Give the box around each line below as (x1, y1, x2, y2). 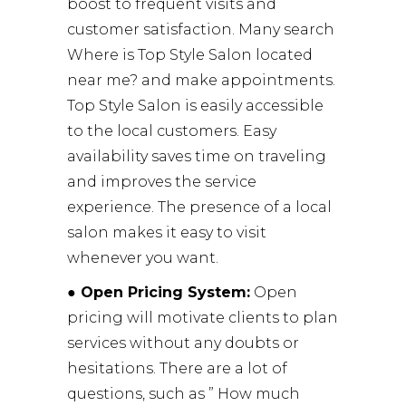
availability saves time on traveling (67, 147, 326, 165)
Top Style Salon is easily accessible (67, 96, 324, 114)
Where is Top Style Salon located (67, 45, 313, 63)
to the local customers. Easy (67, 121, 276, 140)
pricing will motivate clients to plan (67, 308, 338, 326)
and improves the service (67, 172, 256, 190)
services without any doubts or (67, 333, 299, 352)
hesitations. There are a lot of (67, 359, 287, 377)
